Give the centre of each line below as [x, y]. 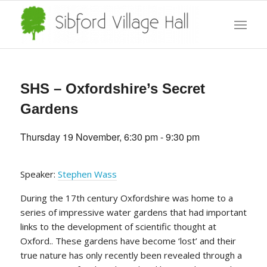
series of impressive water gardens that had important [133, 212]
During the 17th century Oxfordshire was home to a [126, 198]
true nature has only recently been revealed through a [131, 255]
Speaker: [39, 174]
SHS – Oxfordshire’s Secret [112, 89]
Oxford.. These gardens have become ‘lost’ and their [128, 241]
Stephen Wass [87, 174]
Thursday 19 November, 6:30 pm [89, 137]
